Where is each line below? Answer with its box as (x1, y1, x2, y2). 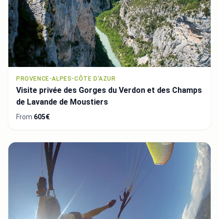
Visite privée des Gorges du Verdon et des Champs (16, 86, 202, 95)
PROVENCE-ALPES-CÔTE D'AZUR (16, 75, 116, 83)
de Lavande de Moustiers (16, 97, 108, 107)
